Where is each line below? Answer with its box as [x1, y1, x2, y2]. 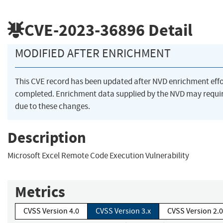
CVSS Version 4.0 [23, 206, 79, 217]
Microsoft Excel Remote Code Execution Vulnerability [7, 150, 189, 161]
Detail [145, 18, 193, 41]
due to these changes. [15, 101, 90, 112]
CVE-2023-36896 [24, 18, 145, 41]
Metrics [15, 182, 65, 203]
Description [7, 127, 86, 148]
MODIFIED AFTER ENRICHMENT [15, 46, 171, 61]
